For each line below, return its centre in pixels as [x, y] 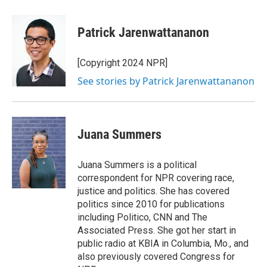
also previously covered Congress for [156, 257]
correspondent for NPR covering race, [156, 178]
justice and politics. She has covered [153, 191]
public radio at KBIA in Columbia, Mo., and [163, 243]
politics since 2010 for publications [151, 204]
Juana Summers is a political [137, 165]
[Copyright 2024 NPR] [122, 63]
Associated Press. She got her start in [157, 230]
